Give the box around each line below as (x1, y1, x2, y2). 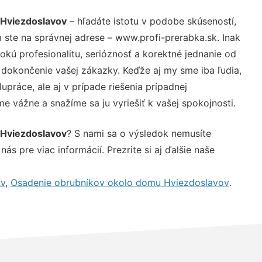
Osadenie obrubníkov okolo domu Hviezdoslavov (10, 176, 229, 188)
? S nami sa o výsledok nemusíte (66, 127, 211, 139)
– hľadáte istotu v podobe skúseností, (66, 15, 236, 27)
